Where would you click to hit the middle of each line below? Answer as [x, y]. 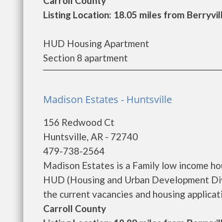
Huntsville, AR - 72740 [90, 137]
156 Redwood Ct [79, 122]
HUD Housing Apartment [96, 43]
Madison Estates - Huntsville [108, 99]
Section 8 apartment [85, 58]
